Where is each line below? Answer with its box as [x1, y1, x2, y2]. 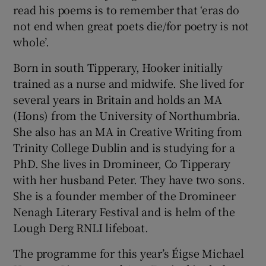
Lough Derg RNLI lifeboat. [13, 219, 148, 235]
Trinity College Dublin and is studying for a [13, 139, 235, 155]
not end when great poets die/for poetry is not [13, 17, 249, 33]
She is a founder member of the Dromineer [13, 187, 236, 203]
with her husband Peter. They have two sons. [13, 171, 245, 187]
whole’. [13, 33, 50, 49]
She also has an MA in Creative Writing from [13, 123, 242, 139]
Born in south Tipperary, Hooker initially [13, 59, 223, 75]
